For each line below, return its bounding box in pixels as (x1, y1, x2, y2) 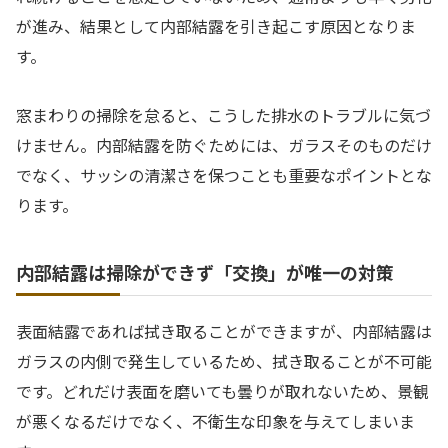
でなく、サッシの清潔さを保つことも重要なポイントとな (16, 163, 432, 188)
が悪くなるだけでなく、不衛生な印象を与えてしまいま (16, 408, 415, 433)
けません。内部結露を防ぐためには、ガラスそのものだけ (16, 133, 432, 158)
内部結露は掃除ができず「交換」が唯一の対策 (16, 258, 394, 285)
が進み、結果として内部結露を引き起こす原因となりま (16, 14, 416, 39)
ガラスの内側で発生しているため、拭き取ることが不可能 (16, 348, 432, 373)
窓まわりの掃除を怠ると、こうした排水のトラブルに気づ (16, 103, 431, 128)
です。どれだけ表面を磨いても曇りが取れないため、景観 (16, 378, 429, 403)
